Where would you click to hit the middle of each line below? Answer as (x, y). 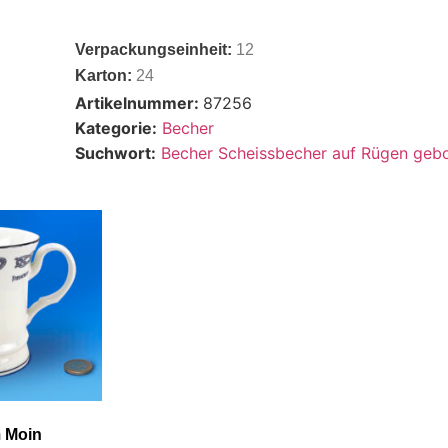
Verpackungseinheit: (156, 49)
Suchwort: (116, 152)
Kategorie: (116, 127)
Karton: (106, 76)
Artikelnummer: (139, 102)
